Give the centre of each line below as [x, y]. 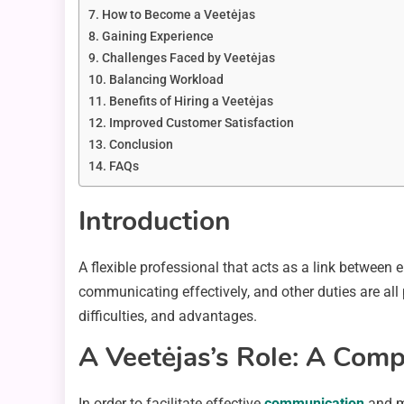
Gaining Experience [157, 37]
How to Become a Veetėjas [178, 15]
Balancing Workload [166, 80]
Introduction [155, 222]
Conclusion [141, 145]
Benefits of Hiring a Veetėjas [191, 102]
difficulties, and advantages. [168, 317]
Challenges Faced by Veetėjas [188, 59]
